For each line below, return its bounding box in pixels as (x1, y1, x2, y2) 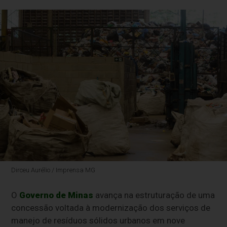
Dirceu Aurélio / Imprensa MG (11, 166, 96, 174)
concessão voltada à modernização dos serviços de (11, 202, 211, 213)
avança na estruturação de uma (93, 190, 215, 200)
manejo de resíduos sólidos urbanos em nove (11, 215, 185, 225)
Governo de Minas (19, 190, 94, 200)
